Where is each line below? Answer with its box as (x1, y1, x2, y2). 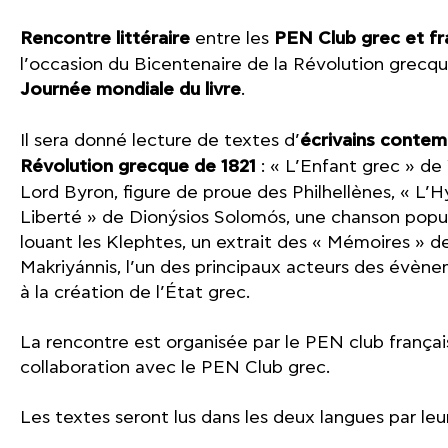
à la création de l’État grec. (20, 282, 250, 303)
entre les (190, 28, 274, 49)
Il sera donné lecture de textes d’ (20, 130, 300, 151)
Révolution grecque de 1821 (20, 156, 256, 178)
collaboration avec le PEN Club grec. (20, 357, 330, 378)
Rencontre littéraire (20, 28, 190, 50)
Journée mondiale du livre (20, 79, 241, 101)
